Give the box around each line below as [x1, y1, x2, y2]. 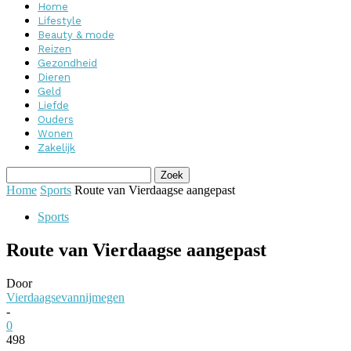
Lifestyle [38, 15, 81, 27]
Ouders [38, 114, 74, 125]
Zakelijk [38, 142, 75, 154]
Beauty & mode [38, 29, 114, 41]
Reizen [38, 43, 71, 55]
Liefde [38, 100, 69, 111]
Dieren [38, 71, 71, 83]
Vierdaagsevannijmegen [6, 290, 125, 304]
